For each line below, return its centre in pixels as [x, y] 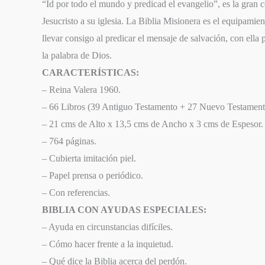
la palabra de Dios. [77, 55]
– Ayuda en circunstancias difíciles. [108, 227]
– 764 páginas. [70, 141]
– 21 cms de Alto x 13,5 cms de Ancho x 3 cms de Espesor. [153, 124]
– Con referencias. [76, 192]
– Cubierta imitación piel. [89, 158]
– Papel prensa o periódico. [93, 175]
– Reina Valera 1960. [82, 89]
